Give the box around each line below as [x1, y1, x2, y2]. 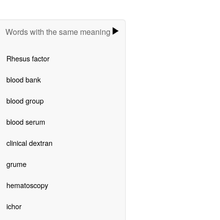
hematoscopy [6, 179, 48, 190]
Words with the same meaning [5, 26, 113, 37]
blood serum [6, 116, 45, 127]
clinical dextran [6, 137, 53, 148]
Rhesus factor [6, 53, 50, 63]
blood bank [6, 74, 41, 84]
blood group [6, 95, 44, 106]
